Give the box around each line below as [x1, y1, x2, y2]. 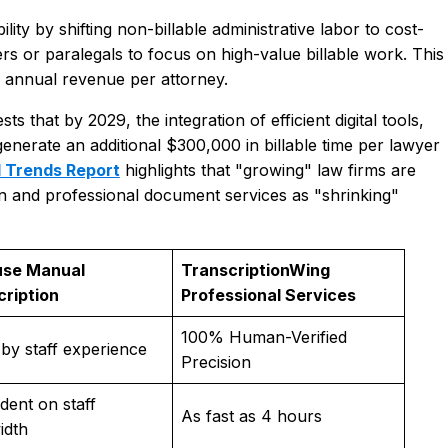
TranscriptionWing [180, 260, 330, 280]
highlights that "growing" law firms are [119, 160, 416, 180]
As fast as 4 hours [180, 406, 322, 426]
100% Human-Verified [180, 327, 347, 347]
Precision [180, 352, 251, 372]
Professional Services [180, 285, 356, 305]
